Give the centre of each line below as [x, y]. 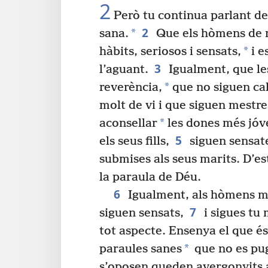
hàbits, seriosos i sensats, [170, 51]
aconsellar [128, 123]
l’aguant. [124, 69]
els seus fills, [134, 141]
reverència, [131, 87]
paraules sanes [141, 249]
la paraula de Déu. [150, 177]
